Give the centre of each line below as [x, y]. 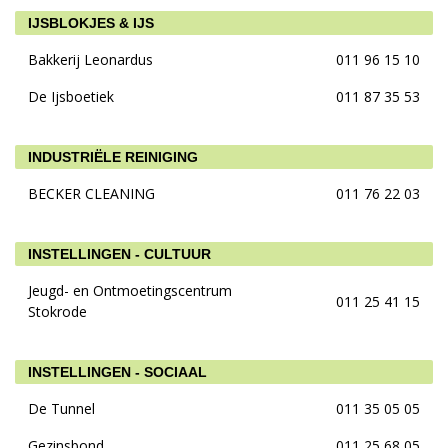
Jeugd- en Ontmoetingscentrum [130, 290]
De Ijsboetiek [71, 96]
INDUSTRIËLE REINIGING [113, 157]
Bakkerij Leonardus [90, 59]
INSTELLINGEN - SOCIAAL [117, 372]
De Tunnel [61, 408]
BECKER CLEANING [91, 193]
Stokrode [57, 311]
